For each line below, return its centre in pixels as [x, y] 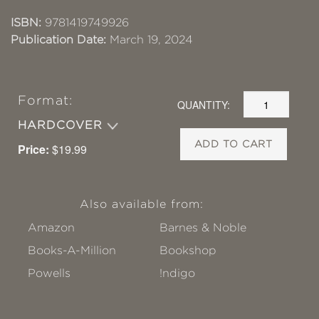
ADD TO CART [234, 144]
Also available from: [142, 204]
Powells [49, 273]
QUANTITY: [204, 104]
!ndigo [178, 273]
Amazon [51, 228]
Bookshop [188, 251]
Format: [45, 101]
